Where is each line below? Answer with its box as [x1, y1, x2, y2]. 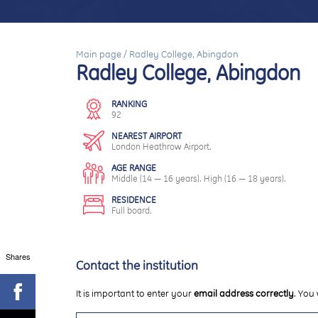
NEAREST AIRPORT [111, 131, 182, 141]
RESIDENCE [111, 194, 156, 205]
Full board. [111, 205, 152, 216]
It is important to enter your [76, 287, 194, 299]
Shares [5, 250, 31, 262]
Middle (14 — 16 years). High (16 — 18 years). [111, 173, 286, 184]
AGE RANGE [111, 163, 156, 173]
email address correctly [194, 287, 294, 299]
